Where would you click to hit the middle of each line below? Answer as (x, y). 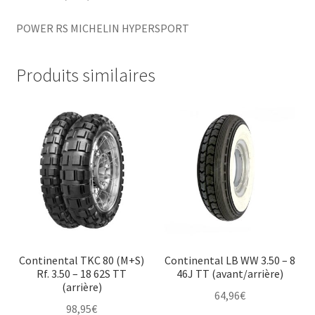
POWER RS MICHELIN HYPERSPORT (102, 28)
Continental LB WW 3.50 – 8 (230, 261)
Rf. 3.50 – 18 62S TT (82, 274)
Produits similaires (85, 75)
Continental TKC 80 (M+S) (82, 261)
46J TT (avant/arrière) (230, 274)
